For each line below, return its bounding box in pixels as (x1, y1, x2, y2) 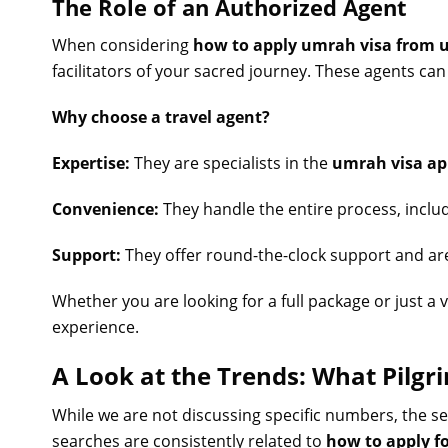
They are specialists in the (130, 152, 332, 174)
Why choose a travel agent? (52, 106, 270, 128)
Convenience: (52, 198, 159, 220)
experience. (52, 316, 139, 338)
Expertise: (52, 152, 130, 174)
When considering (52, 34, 193, 56)
